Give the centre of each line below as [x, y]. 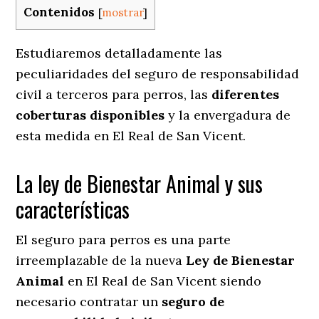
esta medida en [63, 135]
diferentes [246, 94]
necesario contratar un [89, 301]
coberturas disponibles [90, 115]
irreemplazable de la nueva [101, 260]
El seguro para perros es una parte [124, 239]
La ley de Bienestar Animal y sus [140, 183]
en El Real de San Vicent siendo [163, 281]
